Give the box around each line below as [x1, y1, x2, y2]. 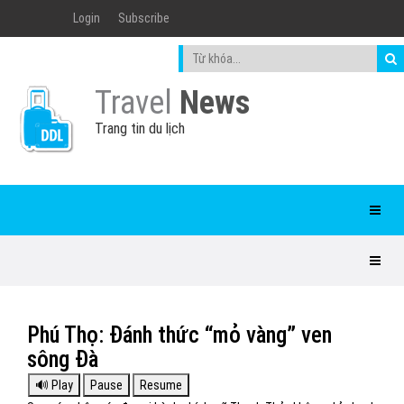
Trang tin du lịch [95, 120, 185, 137]
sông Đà [27, 346, 98, 372]
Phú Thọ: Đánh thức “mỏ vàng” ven [27, 322, 332, 348]
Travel [95, 84, 179, 122]
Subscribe [118, 11, 170, 25]
